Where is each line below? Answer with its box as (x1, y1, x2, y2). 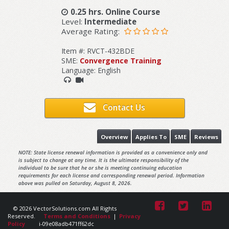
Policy (8, 220, 25, 228)
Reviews (194, 132, 218, 141)
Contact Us (103, 102, 145, 113)
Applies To (135, 132, 167, 141)
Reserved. (8, 212, 35, 220)
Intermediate (84, 16, 136, 27)
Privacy (119, 212, 141, 220)
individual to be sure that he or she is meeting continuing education (18, 164, 182, 172)
